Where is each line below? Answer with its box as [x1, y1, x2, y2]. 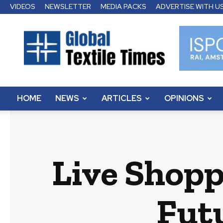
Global [94, 26, 122, 38]
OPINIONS [164, 93, 204, 104]
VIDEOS [10, 2, 35, 11]
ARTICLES [102, 93, 142, 104]
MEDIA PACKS [101, 2, 146, 11]
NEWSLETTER [45, 2, 91, 11]
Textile [94, 37, 123, 49]
